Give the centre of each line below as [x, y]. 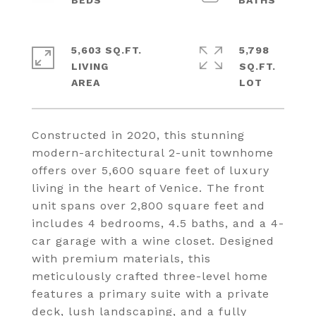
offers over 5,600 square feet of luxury [151, 170]
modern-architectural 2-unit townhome [153, 153]
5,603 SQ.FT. [107, 50]
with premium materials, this [121, 259]
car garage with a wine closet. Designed [153, 241]
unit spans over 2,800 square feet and [148, 206]
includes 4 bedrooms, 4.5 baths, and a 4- [158, 223]
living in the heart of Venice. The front [148, 188]
